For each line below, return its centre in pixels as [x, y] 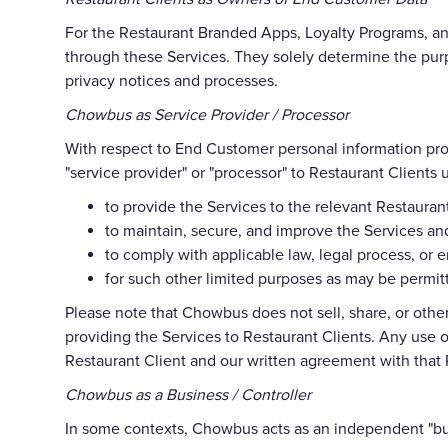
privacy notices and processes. [171, 80]
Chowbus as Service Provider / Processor [207, 114]
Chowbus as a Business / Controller [188, 394]
